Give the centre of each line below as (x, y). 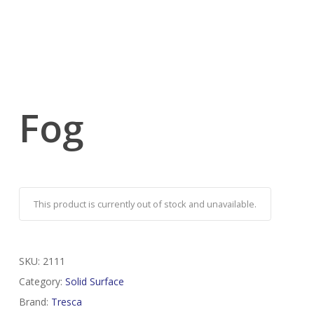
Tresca (66, 302)
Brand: (35, 302)
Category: (42, 282)
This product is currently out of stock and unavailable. (145, 204)
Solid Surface (94, 282)
